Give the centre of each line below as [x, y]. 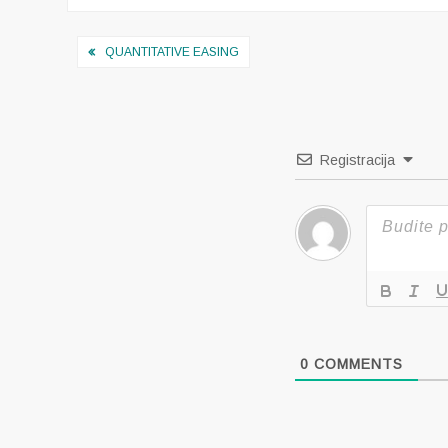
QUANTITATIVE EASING [172, 52]
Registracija [357, 160]
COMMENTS [355, 364]
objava [111, 84]
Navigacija [137, 51]
